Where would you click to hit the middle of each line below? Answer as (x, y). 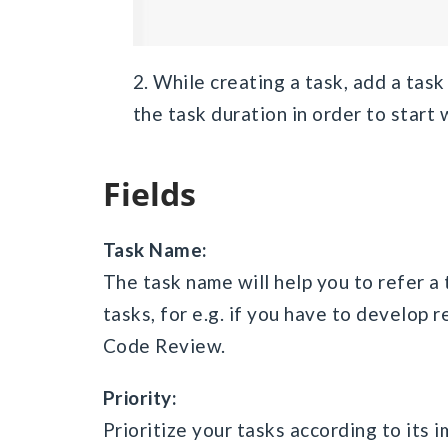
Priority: (140, 397)
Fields (158, 193)
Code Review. (164, 345)
